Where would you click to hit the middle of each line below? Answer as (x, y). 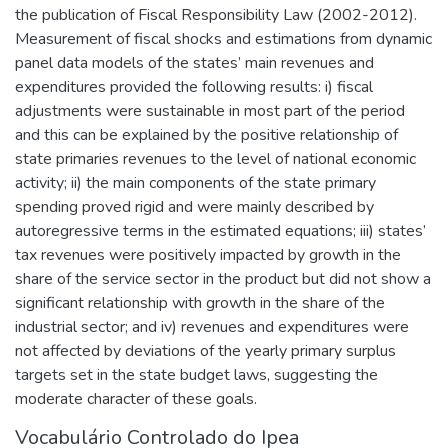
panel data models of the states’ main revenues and (194, 62)
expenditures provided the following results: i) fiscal (194, 86)
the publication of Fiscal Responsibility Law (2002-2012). (216, 14)
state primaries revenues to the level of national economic (215, 158)
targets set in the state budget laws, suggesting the (196, 374)
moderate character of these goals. (136, 398)
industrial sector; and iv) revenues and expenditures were (212, 326)
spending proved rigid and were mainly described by (194, 206)
